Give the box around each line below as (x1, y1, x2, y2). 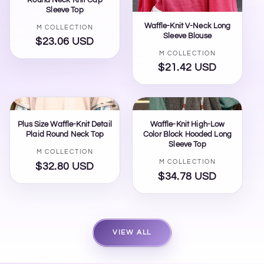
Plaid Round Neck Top (26, 130, 104, 139)
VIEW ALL (113, 228, 151, 236)
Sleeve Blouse (163, 31, 212, 40)
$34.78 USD (158, 171, 217, 182)
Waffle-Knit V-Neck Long (144, 21, 231, 30)
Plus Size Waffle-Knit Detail (18, 120, 112, 129)
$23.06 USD (35, 37, 94, 48)
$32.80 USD (35, 161, 94, 172)
